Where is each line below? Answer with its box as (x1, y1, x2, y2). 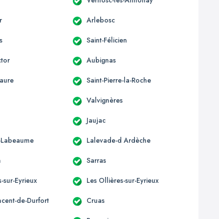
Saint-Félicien (86, 35, 127, 45)
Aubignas (86, 55, 116, 65)
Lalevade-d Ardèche (86, 135, 151, 145)
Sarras (86, 155, 106, 165)
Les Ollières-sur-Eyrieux (86, 175, 159, 185)
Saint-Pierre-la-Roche (86, 75, 151, 85)
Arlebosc (86, 15, 115, 25)
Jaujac (86, 115, 106, 125)
